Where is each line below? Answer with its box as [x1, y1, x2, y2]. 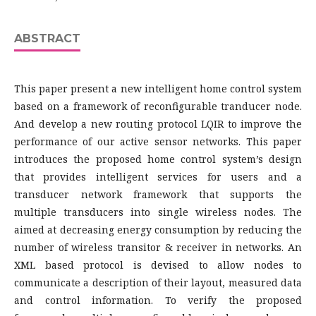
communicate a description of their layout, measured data [14, 276, 302, 289]
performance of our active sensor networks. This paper [14, 135, 302, 148]
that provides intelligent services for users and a [14, 170, 302, 183]
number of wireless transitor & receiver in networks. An [14, 241, 302, 254]
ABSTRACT [14, 32, 80, 45]
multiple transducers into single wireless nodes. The [14, 205, 302, 219]
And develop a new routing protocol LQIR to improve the [14, 117, 302, 130]
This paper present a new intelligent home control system [14, 82, 302, 95]
